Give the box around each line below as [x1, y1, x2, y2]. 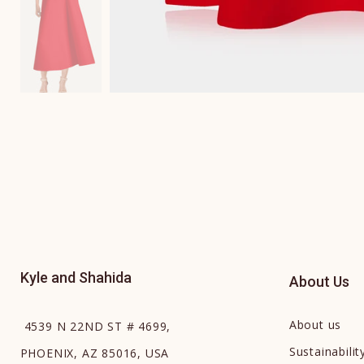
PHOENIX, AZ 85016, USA [19, 344, 170, 361]
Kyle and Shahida [19, 268, 132, 286]
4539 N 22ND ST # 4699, [24, 318, 171, 334]
